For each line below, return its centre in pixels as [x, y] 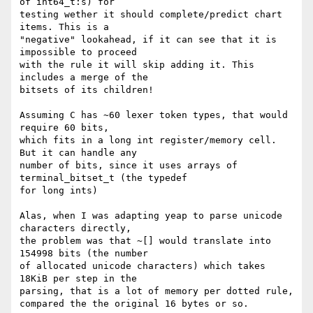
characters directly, [75, 228]
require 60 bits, [64, 128]
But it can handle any [78, 153]
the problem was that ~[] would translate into [145, 241]
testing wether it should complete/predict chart [151, 15]
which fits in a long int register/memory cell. [148, 140]
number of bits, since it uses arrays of [129, 166]
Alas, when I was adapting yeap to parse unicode [151, 216]
